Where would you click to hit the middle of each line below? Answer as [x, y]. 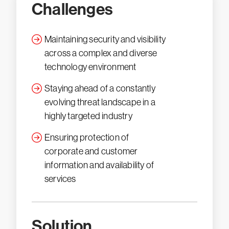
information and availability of [99, 165]
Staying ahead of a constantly [100, 88]
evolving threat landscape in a [100, 102]
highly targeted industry [88, 116]
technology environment [90, 67]
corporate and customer [91, 151]
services [60, 179]
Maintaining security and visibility [105, 39]
